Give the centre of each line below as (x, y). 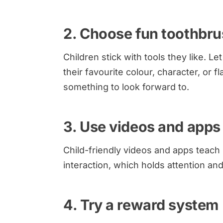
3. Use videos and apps (142, 126)
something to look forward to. (126, 87)
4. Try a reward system (141, 205)
